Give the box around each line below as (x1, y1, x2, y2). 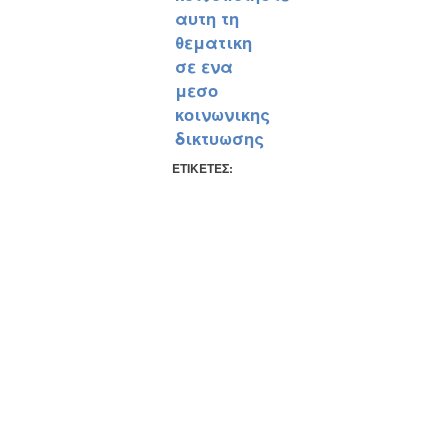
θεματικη (175, 29, 252, 54)
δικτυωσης (175, 125, 264, 150)
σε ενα (175, 53, 233, 78)
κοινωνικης (175, 101, 270, 126)
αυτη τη (175, 5, 239, 30)
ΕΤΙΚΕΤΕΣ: (172, 158, 233, 177)
